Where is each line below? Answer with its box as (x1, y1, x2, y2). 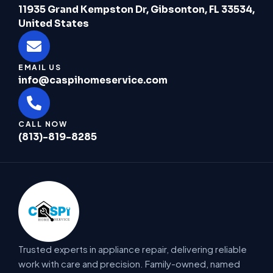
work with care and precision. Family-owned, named (18, 257, 240, 269)
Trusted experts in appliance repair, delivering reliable (18, 243, 247, 255)
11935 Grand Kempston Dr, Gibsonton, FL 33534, (18, 3, 255, 15)
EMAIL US (18, 62, 62, 72)
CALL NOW (18, 119, 68, 129)
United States (18, 17, 89, 29)
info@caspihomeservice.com (18, 74, 168, 86)
